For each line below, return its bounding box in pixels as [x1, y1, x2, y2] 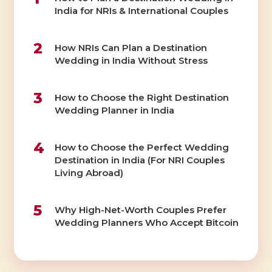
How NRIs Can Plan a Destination [54, 41, 207, 53]
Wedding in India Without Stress [54, 54, 208, 66]
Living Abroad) [54, 166, 123, 178]
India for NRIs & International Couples [54, 4, 228, 16]
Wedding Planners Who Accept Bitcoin [54, 216, 239, 228]
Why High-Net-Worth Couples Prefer [54, 203, 226, 216]
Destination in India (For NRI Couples [54, 154, 225, 166]
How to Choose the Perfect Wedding [54, 141, 229, 153]
